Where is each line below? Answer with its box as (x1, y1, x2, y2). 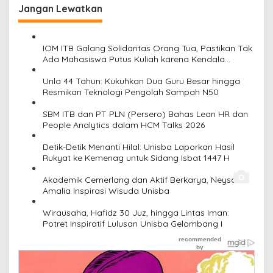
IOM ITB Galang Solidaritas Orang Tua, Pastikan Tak (43, 42, 252, 54)
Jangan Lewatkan (18, 2, 102, 15)
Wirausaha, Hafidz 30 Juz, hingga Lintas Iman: (43, 207, 229, 218)
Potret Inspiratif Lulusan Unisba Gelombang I (43, 218, 222, 229)
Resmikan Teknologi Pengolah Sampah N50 (43, 86, 219, 97)
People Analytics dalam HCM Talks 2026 (43, 119, 205, 130)
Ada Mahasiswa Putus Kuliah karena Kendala (43, 53, 225, 65)
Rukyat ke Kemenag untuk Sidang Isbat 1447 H (43, 152, 230, 163)
